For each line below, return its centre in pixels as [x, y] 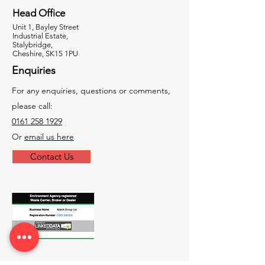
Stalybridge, [33, 45]
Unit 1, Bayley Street [46, 27]
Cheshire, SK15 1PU [45, 54]
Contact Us [51, 156]
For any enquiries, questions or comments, [91, 91]
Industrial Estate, [40, 36]
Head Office [39, 13]
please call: [32, 106]
